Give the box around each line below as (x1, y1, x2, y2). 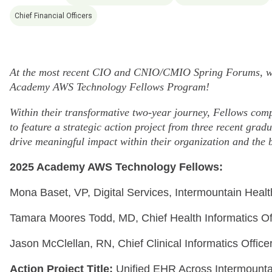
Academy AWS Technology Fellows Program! (10, 80, 209, 93)
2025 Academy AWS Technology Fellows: (10, 160, 223, 173)
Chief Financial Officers (15, 11, 92, 20)
